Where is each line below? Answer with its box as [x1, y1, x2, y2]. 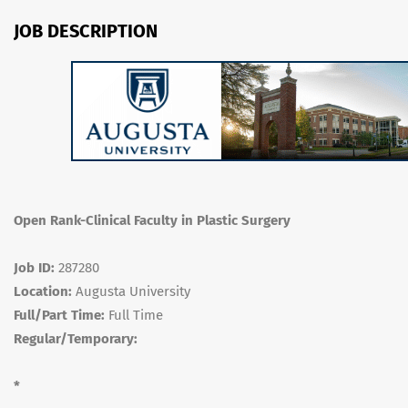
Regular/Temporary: [14, 331, 138, 347]
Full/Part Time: [14, 307, 105, 323]
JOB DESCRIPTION [14, 20, 158, 42]
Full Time [105, 307, 163, 323]
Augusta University [72, 283, 190, 300]
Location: [14, 283, 72, 300]
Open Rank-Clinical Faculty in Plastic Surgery [14, 212, 291, 229]
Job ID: [14, 260, 55, 276]
